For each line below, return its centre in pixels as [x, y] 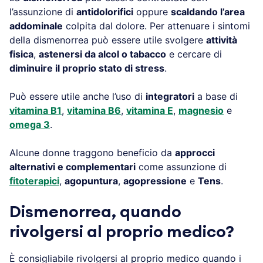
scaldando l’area [208, 11]
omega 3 [30, 124]
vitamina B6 [94, 110]
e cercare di [194, 54]
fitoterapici [34, 181]
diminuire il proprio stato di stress [87, 68]
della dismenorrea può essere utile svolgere [108, 40]
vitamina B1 [36, 110]
